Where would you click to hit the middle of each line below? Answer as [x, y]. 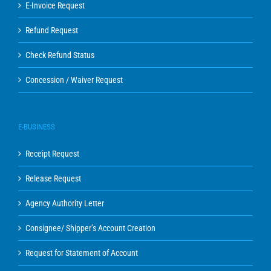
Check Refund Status [60, 55]
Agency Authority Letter [65, 203]
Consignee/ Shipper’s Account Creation [90, 228]
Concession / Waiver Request [74, 80]
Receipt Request [52, 153]
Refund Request [52, 30]
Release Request [53, 178]
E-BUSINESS [37, 126]
